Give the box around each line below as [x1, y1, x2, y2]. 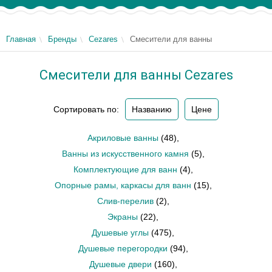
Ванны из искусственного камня [61, 149, 189, 158]
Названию [132, 104, 172, 114]
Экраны [107, 212, 138, 222]
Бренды [48, 35, 76, 44]
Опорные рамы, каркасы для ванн [54, 180, 191, 190]
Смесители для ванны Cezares [39, 67, 233, 83]
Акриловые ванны [87, 133, 158, 143]
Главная [6, 35, 36, 44]
